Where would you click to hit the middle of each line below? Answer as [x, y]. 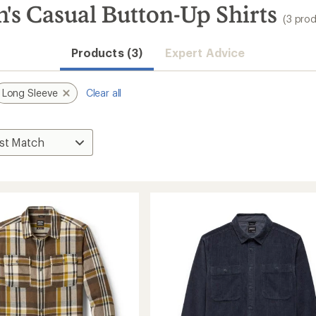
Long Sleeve [30, 93]
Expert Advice [205, 53]
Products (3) [107, 53]
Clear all [104, 93]
